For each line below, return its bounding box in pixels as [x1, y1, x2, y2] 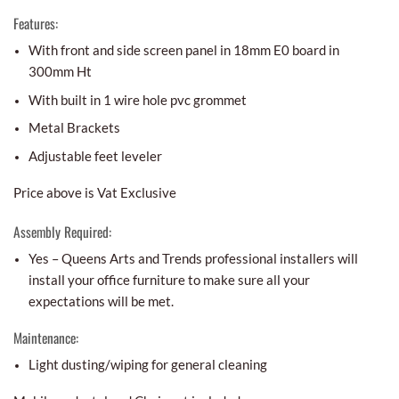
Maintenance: [13, 327, 78, 347]
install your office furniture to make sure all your [28, 272, 310, 289]
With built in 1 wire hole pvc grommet [28, 91, 247, 108]
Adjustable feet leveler [28, 148, 162, 165]
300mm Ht [28, 63, 92, 80]
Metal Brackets [28, 119, 120, 136]
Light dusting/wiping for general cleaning [28, 356, 267, 373]
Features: [13, 12, 58, 33]
